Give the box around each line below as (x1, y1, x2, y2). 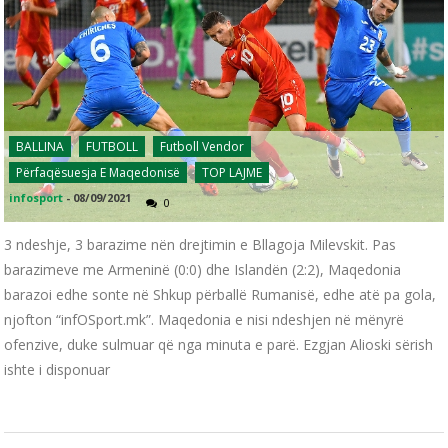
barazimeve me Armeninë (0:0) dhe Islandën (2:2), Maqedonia (4, 259, 402, 279)
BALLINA (16, 137, 65, 155)
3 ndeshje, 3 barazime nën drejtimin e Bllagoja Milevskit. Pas (4, 234, 397, 254)
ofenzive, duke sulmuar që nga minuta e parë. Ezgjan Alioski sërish (4, 334, 434, 354)
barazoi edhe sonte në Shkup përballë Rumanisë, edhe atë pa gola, (4, 284, 437, 304)
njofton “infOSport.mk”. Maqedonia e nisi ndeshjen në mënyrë (4, 309, 405, 329)
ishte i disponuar (4, 359, 111, 379)
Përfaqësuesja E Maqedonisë (16, 163, 181, 181)
